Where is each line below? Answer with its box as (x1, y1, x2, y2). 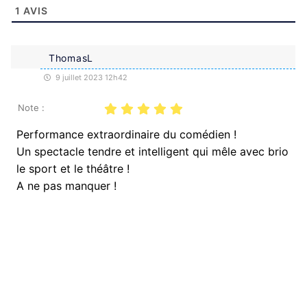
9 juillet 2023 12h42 (53, 72, 127, 82)
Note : (18, 101, 45, 113)
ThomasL (49, 51, 93, 64)
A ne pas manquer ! (16, 178, 116, 193)
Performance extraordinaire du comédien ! (16, 127, 236, 141)
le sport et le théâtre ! (16, 161, 130, 175)
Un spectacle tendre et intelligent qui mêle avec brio (16, 144, 288, 158)
